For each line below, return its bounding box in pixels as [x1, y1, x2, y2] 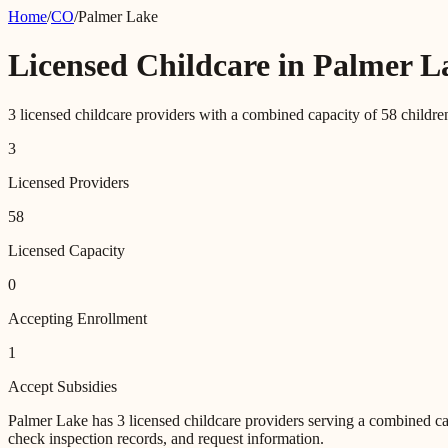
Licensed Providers [8, 173, 129, 191]
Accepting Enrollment [8, 309, 147, 327]
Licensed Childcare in [8, 47, 313, 84]
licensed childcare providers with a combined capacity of [16, 105, 381, 123]
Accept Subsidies [8, 377, 117, 395]
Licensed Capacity [8, 241, 125, 259]
